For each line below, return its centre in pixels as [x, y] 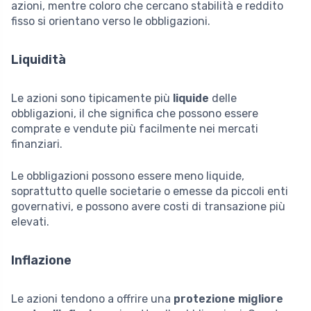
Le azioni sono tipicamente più [92, 98]
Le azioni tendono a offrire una [92, 299]
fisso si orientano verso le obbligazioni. [111, 21]
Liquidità [39, 59]
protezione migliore [228, 299]
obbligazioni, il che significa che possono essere [135, 113]
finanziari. [37, 144]
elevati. [30, 221]
